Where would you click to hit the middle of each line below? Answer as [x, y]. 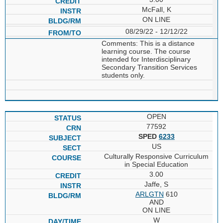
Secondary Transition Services [149, 67]
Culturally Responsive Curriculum [157, 156]
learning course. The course [146, 51]
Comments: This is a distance [148, 43]
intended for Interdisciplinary [146, 59]
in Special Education [157, 164]
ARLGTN [149, 194]
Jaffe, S [157, 184]
